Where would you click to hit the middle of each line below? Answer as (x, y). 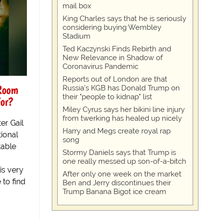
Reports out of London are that (115, 79)
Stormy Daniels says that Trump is (119, 153)
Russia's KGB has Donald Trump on (121, 88)
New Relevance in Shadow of (113, 58)
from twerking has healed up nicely (122, 119)
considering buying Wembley (112, 28)
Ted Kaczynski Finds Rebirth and (117, 49)
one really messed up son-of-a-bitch (124, 162)
